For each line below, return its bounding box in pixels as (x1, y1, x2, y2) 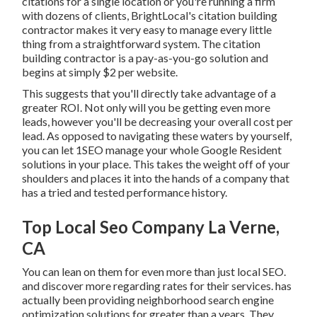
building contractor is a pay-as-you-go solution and (22, 51, 269, 65)
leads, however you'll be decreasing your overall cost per (22, 115, 294, 129)
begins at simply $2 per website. (22, 65, 178, 79)
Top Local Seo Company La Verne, (22, 217, 280, 238)
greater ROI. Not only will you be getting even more (22, 100, 271, 115)
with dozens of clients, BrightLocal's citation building (22, 8, 278, 23)
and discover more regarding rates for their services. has (22, 279, 292, 293)
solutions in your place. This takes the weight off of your (22, 157, 291, 171)
